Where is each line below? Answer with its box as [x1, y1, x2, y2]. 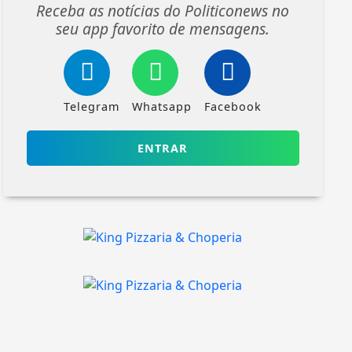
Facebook [204, 98, 262, 114]
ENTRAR [137, 140, 189, 156]
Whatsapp [132, 98, 192, 114]
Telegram [64, 98, 120, 114]
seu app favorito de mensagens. [56, 17, 270, 39]
